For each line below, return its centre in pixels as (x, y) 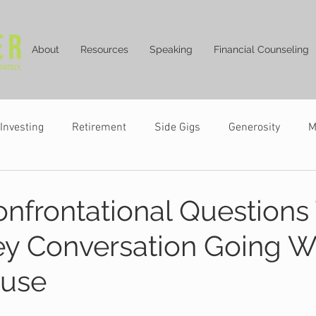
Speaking (171, 49)
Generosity (254, 128)
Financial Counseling (261, 49)
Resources (104, 49)
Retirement (99, 128)
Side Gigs (177, 128)
